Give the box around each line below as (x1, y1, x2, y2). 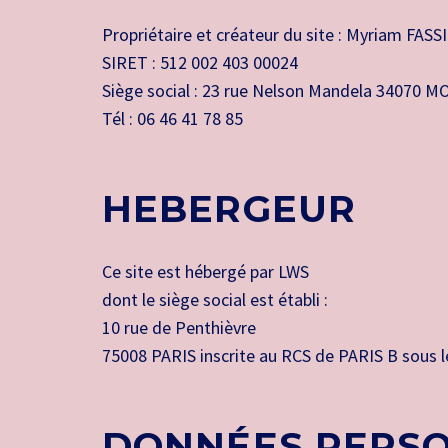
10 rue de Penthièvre (102, 316, 256, 339)
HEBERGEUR (102, 186, 356, 231)
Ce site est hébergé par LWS (102, 260, 309, 283)
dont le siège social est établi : (102, 288, 328, 311)
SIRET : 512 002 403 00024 (102, 51, 298, 74)
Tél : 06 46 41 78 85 (102, 107, 243, 130)
